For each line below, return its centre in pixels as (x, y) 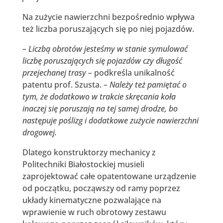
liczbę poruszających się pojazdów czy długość (102, 60)
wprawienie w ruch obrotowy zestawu (94, 212)
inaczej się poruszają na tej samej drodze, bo (100, 108)
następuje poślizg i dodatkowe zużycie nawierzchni (110, 120)
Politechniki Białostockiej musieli (83, 164)
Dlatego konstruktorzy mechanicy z (89, 152)
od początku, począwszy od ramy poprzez (101, 188)
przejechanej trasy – (57, 72)
